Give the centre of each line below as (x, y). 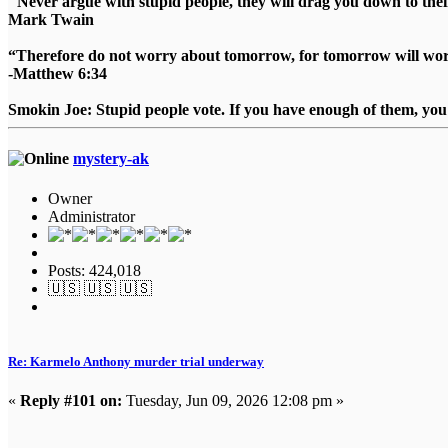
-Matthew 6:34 (57, 74)
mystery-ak (111, 159)
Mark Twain (51, 20)
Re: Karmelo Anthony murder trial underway (136, 361)
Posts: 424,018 (94, 270)
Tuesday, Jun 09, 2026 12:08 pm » (233, 401)
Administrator (91, 216)
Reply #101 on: (71, 401)
